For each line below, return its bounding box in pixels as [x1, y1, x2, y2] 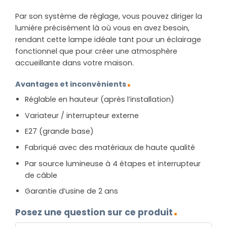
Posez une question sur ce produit [15, 206, 173, 218]
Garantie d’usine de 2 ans [24, 186, 118, 197]
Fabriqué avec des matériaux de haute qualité [24, 142, 195, 153]
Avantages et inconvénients [15, 79, 126, 89]
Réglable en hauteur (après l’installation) [24, 94, 174, 105]
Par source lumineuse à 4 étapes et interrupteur [24, 158, 201, 169]
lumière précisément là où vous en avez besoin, [15, 23, 190, 33]
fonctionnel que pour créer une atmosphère [15, 46, 177, 57]
